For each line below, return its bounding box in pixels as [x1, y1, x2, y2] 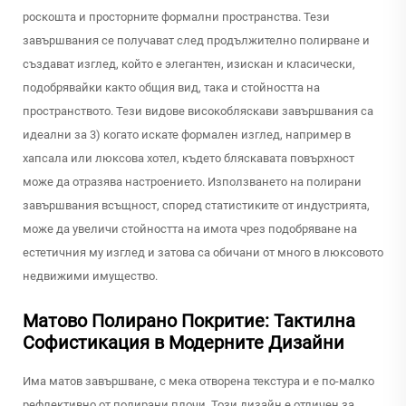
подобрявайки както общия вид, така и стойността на [23, 81, 320, 95]
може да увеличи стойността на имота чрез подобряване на [23, 222, 357, 237]
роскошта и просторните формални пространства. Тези [23, 10, 330, 24]
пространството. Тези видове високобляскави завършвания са [23, 104, 373, 119]
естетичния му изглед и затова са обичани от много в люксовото [23, 246, 383, 260]
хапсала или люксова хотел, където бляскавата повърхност [23, 151, 354, 166]
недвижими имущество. [23, 269, 158, 284]
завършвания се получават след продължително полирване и [23, 34, 370, 48]
